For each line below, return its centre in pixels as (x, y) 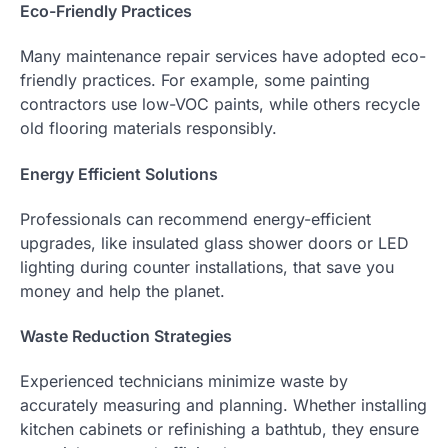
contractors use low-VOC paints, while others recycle (220, 104)
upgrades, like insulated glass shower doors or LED (214, 242)
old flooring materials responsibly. (148, 128)
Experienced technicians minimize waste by (184, 381)
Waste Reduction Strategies (126, 336)
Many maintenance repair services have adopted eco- (223, 56)
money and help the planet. (122, 290)
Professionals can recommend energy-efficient (195, 218)
